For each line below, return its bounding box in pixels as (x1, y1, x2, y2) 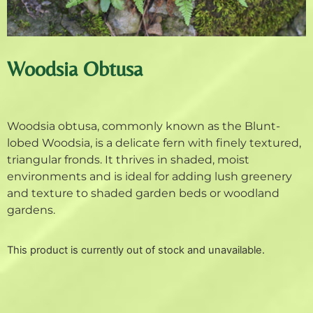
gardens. (7, 203, 55, 217)
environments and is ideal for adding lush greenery (7, 169, 292, 183)
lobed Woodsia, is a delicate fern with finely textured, (7, 136, 301, 150)
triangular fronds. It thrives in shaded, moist (7, 152, 249, 166)
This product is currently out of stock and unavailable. (7, 243, 265, 256)
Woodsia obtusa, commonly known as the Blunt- (7, 119, 280, 133)
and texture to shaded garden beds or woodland (7, 186, 279, 200)
